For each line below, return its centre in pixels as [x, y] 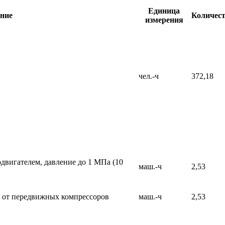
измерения [164, 20]
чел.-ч [149, 76]
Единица [164, 11]
